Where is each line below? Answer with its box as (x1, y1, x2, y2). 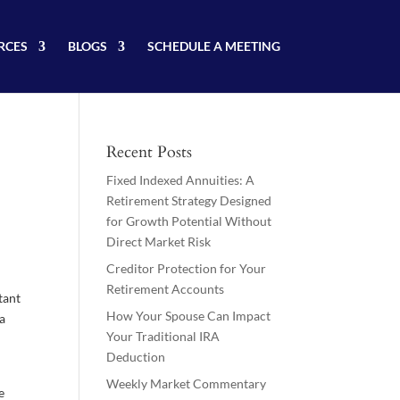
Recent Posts (106, 141, 193, 163)
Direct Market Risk (106, 234, 212, 249)
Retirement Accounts (106, 281, 225, 296)
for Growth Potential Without (106, 213, 272, 229)
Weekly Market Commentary (106, 376, 267, 391)
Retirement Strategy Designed (106, 193, 272, 208)
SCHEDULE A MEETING (146, 38, 280, 54)
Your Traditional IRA (106, 329, 221, 344)
